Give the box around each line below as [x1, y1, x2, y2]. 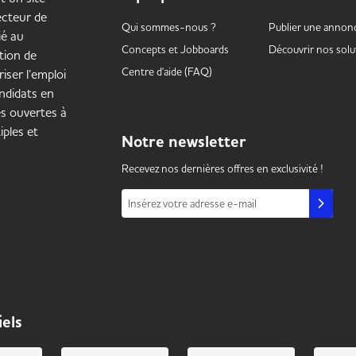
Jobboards [180, 43, 229, 56]
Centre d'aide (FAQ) [121, 65, 212, 78]
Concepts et [121, 43, 180, 56]
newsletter [168, 131, 246, 153]
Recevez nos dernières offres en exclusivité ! [121, 162, 323, 175]
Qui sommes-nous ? [121, 21, 216, 33]
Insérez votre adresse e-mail [127, 197, 257, 210]
